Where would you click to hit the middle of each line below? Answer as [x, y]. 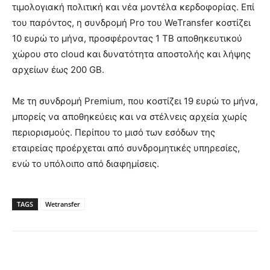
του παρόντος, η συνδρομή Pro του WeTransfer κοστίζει [131, 23]
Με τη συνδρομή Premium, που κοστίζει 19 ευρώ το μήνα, [135, 101]
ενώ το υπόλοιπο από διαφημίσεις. [86, 164]
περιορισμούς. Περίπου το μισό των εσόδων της [114, 133]
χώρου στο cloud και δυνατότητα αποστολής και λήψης [131, 54]
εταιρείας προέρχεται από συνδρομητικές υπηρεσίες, [126, 148]
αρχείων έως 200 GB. [58, 70]
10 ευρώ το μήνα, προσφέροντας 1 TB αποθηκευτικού [127, 39]
